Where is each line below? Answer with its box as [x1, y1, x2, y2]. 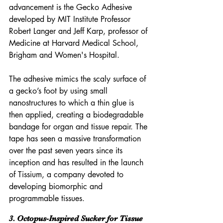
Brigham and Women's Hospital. [9, 50, 119, 61]
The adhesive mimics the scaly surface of [9, 74, 148, 85]
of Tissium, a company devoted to [9, 169, 126, 180]
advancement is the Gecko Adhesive [9, 2, 134, 13]
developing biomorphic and [9, 181, 105, 192]
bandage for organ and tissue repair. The [9, 121, 150, 132]
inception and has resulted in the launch [9, 157, 146, 168]
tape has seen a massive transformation [9, 133, 143, 144]
